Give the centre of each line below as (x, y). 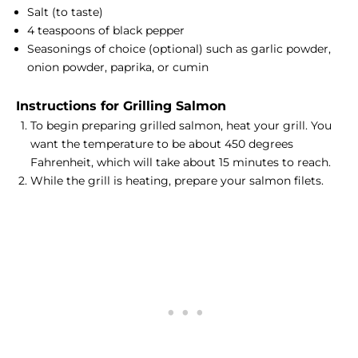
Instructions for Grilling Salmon (121, 106)
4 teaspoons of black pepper (106, 31)
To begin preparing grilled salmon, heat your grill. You (181, 126)
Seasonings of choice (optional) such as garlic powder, (179, 49)
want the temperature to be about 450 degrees (162, 144)
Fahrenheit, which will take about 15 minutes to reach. (181, 163)
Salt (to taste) (65, 12)
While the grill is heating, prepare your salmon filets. (177, 181)
